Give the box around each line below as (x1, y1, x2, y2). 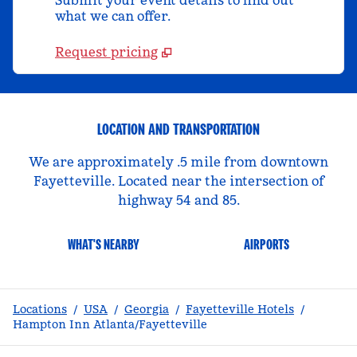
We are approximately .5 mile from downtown (29, 154, 328, 170)
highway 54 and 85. (117, 192, 240, 208)
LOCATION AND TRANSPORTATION (97, 119, 260, 139)
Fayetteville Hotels (186, 302, 294, 316)
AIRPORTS (243, 235, 289, 253)
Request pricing (55, 44, 158, 60)
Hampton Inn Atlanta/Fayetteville (13, 317, 207, 331)
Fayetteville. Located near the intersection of (33, 173, 324, 189)
